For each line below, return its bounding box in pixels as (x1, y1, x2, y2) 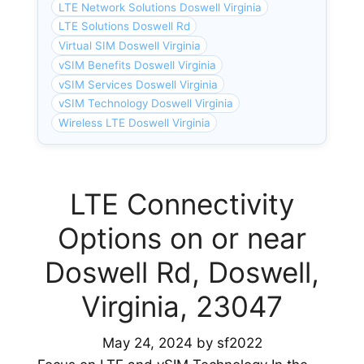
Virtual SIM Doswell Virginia (58, 39, 201, 53)
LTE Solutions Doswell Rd (58, 19, 190, 33)
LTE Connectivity (70, 187, 294, 222)
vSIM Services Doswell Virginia (58, 77, 218, 91)
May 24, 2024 (102, 334, 193, 351)
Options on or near (58, 221, 306, 256)
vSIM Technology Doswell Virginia (58, 97, 233, 110)
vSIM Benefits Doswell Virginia (58, 58, 216, 71)
